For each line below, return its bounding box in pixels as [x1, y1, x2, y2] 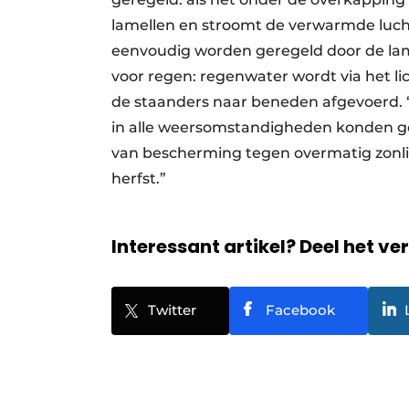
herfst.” [111, 169, 173, 187]
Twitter [148, 300, 196, 319]
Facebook [266, 300, 335, 319]
